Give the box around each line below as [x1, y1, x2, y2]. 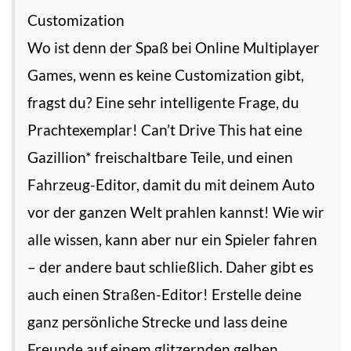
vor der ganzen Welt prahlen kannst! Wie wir [27, 203, 324, 222]
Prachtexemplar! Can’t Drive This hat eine [27, 121, 302, 139]
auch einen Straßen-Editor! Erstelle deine [27, 285, 302, 304]
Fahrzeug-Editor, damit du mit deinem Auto [27, 175, 315, 194]
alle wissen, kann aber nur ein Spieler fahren [27, 230, 317, 249]
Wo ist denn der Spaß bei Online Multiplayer [27, 38, 320, 57]
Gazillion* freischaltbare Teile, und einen [27, 148, 293, 167]
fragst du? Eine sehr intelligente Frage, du [27, 93, 299, 112]
